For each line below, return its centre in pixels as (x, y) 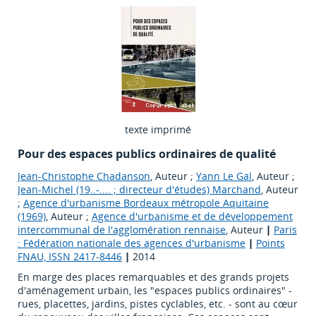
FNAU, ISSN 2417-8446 (70, 257)
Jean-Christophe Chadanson (84, 176)
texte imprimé (158, 130)
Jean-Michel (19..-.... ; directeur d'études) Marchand (139, 190)
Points (271, 243)
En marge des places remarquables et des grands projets (153, 277)
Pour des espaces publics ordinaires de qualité (147, 154)
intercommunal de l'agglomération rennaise (122, 230)
